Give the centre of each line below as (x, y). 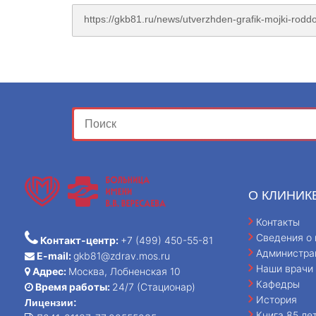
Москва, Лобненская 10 (124, 271)
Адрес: (49, 271)
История (277, 299)
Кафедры (278, 284)
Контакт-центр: (79, 240)
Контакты (278, 221)
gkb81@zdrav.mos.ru (122, 255)
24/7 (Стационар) (154, 286)
